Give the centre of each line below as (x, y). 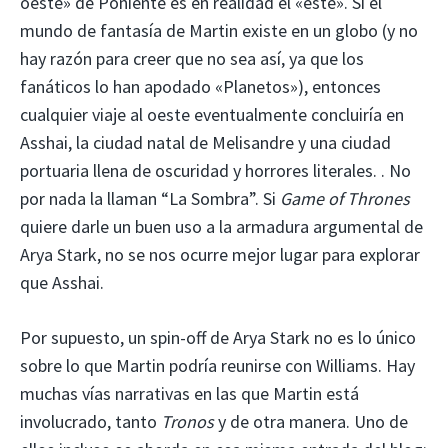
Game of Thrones (345, 198)
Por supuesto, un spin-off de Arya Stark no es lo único (218, 337)
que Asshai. (62, 282)
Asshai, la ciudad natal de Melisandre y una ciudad (205, 142)
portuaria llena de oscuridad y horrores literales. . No (215, 170)
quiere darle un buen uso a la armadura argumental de (221, 226)
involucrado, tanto (90, 421)
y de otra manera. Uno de (311, 421)
